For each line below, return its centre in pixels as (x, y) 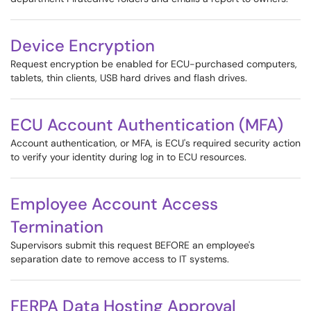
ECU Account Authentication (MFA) (147, 125)
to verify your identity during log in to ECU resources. (128, 157)
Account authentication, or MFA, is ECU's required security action (155, 143)
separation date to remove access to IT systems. (120, 259)
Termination (57, 227)
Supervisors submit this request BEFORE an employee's (133, 245)
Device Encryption (83, 45)
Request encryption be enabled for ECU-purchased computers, (154, 64)
